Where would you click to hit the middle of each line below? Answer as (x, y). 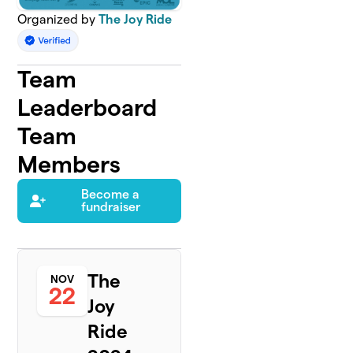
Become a (111, 195)
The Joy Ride (136, 19)
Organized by (58, 19)
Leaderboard (87, 108)
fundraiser (110, 207)
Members (69, 165)
